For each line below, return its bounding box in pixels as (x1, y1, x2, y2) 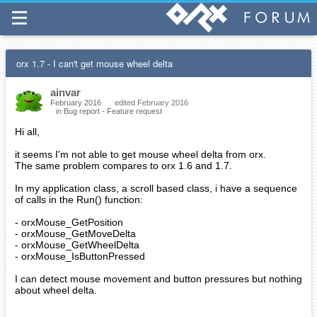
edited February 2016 (115, 98, 188, 107)
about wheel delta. (15, 284, 97, 296)
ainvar (50, 86, 81, 98)
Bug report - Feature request (64, 107, 162, 115)
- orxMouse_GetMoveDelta (15, 228, 136, 239)
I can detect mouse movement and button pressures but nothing (15, 273, 302, 284)
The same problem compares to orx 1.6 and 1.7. (15, 160, 232, 171)
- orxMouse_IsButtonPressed (15, 250, 145, 262)
